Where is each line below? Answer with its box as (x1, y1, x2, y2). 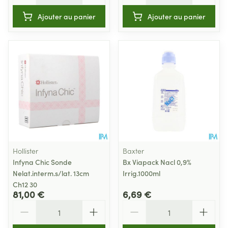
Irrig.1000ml (123, 168, 160, 178)
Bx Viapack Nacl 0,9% (123, 157, 191, 167)
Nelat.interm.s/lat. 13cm (13, 168, 89, 178)
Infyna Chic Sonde (13, 157, 72, 167)
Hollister (13, 146, 38, 156)
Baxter (123, 146, 144, 156)
